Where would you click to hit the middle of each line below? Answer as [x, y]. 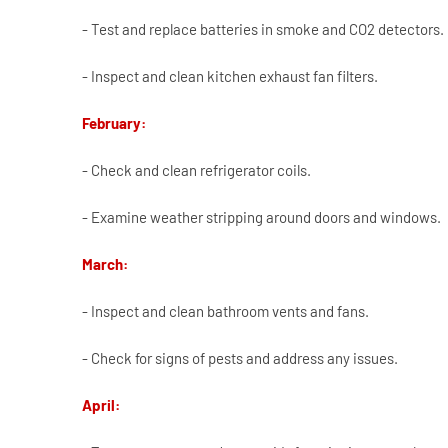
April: [101, 405]
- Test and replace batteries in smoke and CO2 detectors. [263, 29]
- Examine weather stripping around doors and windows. [261, 217]
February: [114, 123]
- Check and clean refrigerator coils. [196, 170]
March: [105, 264]
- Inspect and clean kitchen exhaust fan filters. [230, 76]
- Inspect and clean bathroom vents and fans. [225, 311]
